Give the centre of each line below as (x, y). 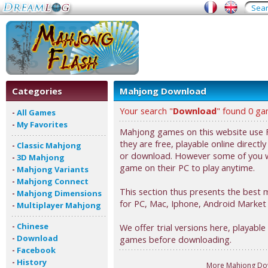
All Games (36, 112)
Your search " (146, 111)
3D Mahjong (41, 157)
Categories (37, 91)
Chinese (33, 226)
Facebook (36, 250)
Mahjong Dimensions (59, 193)
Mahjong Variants (53, 169)
